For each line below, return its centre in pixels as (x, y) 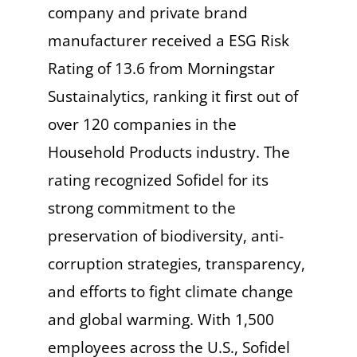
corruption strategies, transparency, (176, 264)
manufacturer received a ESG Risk (168, 41)
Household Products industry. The (169, 153)
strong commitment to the (141, 208)
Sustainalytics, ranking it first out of (173, 97)
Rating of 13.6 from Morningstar (161, 69)
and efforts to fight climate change (170, 292)
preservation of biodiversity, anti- (165, 236)
